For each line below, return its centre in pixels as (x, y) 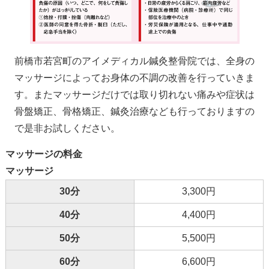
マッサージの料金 (44, 154)
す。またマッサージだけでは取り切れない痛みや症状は (134, 94)
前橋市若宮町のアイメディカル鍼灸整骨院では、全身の (134, 61)
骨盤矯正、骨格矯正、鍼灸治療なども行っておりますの (134, 111)
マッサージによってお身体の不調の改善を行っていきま (134, 77)
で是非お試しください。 (67, 128)
